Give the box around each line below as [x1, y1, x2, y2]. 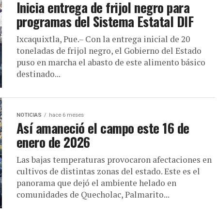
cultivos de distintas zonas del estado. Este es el [16, 166, 200, 177]
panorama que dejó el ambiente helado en [16, 177, 176, 189]
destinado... [16, 68, 61, 80]
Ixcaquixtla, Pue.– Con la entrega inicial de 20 [16, 33, 190, 45]
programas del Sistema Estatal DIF [16, 12, 194, 31]
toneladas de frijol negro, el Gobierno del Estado [16, 45, 201, 57]
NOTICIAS [16, 112, 42, 119]
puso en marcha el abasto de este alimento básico [16, 57, 205, 68]
